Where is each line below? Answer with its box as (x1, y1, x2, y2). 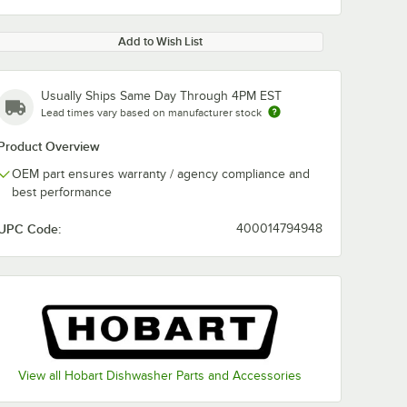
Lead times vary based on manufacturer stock (41, 106, 262, 119)
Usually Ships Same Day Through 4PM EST (41, 89, 282, 103)
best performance (12, 185, 112, 199)
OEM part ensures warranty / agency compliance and (12, 167, 310, 181)
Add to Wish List (117, 35, 203, 48)
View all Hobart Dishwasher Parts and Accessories (18, 368, 302, 382)
